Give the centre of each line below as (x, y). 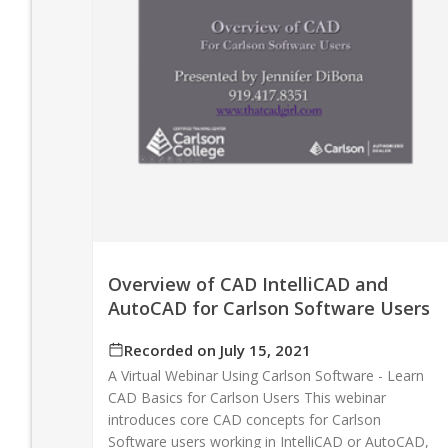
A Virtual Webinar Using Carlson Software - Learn (266, 375)
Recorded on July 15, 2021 (217, 349)
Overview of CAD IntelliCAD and (248, 283)
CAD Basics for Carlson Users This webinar (247, 397)
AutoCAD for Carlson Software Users (269, 307)
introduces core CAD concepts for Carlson (244, 419)
